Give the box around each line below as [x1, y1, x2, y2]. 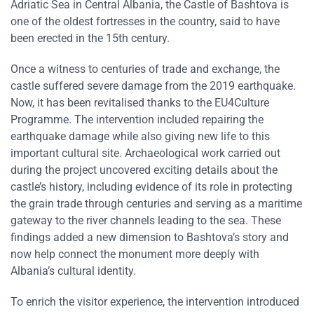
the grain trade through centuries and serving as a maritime [11, 196, 302, 210]
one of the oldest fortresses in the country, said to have [11, 14, 280, 28]
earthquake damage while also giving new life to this [11, 129, 270, 143]
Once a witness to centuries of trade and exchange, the [11, 62, 280, 76]
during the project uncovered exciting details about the [11, 163, 278, 177]
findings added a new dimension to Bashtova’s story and [11, 230, 289, 244]
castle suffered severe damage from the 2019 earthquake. [11, 78, 296, 93]
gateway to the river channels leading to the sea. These [11, 213, 281, 227]
